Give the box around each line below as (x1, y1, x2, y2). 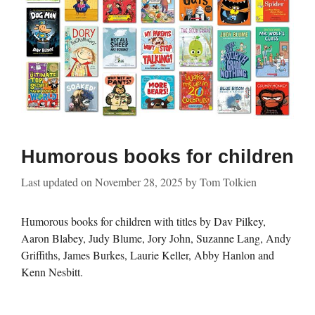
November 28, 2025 (95, 174, 183, 189)
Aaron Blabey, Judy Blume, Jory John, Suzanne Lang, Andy (21, 230, 291, 245)
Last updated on (21, 174, 95, 189)
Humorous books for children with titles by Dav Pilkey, (21, 213, 266, 229)
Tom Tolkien (200, 174, 257, 189)
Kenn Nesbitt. (21, 264, 83, 279)
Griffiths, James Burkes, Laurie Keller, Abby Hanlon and (21, 247, 274, 262)
